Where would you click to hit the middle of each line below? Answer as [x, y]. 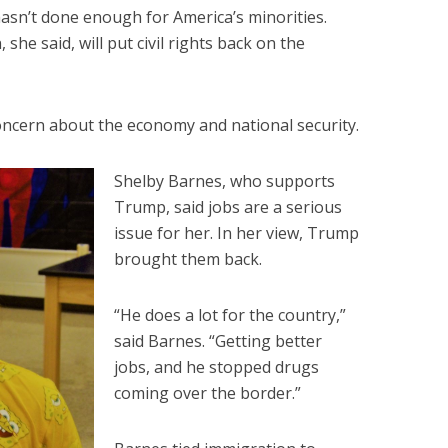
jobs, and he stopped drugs [216, 366]
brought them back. [188, 258]
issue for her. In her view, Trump [236, 232]
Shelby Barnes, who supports [224, 180]
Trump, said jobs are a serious [228, 206]
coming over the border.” [207, 392]
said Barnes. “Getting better [218, 340]
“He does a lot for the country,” [230, 314]
